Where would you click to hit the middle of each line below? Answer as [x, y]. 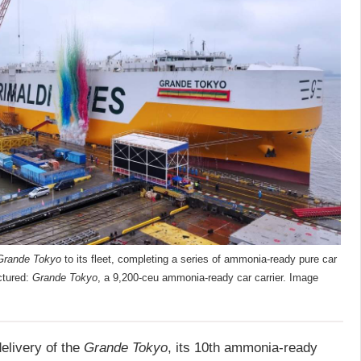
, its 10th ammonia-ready [243, 347]
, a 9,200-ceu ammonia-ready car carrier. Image [208, 278]
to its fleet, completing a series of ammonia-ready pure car [199, 259]
